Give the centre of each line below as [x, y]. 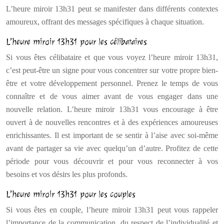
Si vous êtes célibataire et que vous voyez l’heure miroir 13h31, [112, 57]
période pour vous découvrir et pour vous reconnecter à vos [112, 161]
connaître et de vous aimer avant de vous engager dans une [112, 96]
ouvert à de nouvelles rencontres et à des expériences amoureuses [112, 122]
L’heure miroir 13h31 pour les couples [71, 194]
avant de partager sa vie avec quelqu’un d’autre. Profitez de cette [112, 148]
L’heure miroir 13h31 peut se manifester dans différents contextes [112, 9]
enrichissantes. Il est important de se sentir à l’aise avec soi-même [112, 135]
